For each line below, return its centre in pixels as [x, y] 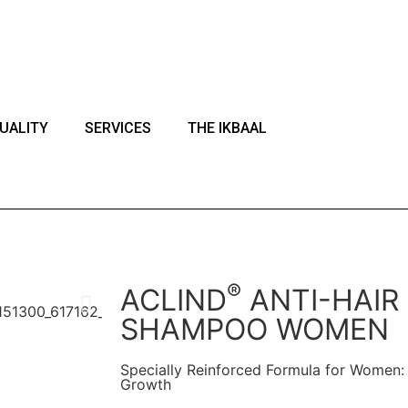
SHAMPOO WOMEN [255, 329]
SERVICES [117, 128]
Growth [146, 384]
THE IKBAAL [227, 128]
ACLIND [173, 300]
